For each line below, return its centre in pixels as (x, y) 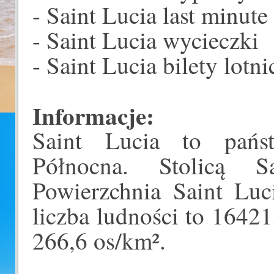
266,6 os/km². (99, 240)
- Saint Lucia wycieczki (146, 40)
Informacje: (93, 115)
